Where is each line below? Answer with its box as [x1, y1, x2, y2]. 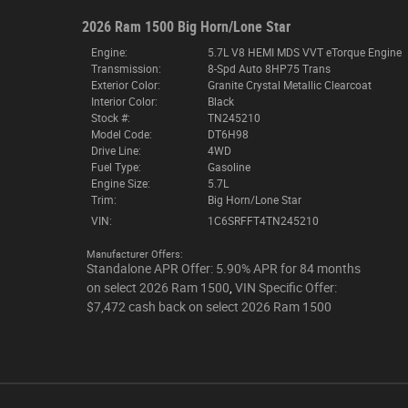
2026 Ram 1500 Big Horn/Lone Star [81, 17, 291, 36]
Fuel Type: [90, 160, 141, 174]
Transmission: [90, 62, 161, 76]
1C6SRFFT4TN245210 [207, 214, 319, 228]
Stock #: [90, 111, 130, 125]
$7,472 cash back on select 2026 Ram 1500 [86, 299, 331, 314]
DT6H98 [207, 127, 249, 141]
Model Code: [90, 127, 152, 141]
